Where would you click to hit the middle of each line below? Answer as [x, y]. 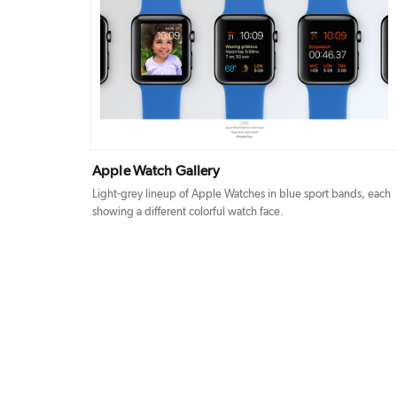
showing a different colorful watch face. [188, 213]
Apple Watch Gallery [156, 171]
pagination [101, 299]
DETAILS [218, 50]
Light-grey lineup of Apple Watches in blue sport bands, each [241, 195]
